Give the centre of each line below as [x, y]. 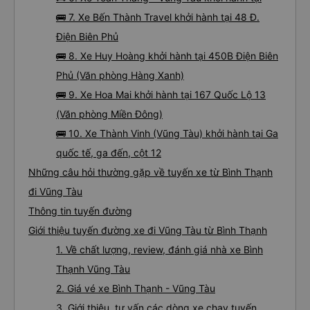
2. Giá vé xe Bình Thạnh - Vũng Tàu [136, 288]
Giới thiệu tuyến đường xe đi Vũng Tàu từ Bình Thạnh [148, 230]
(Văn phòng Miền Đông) [109, 114]
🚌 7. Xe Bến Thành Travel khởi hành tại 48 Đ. [158, 17]
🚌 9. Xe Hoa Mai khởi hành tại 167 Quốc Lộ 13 [161, 94]
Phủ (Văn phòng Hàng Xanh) [120, 75]
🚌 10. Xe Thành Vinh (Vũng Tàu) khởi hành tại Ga [167, 133]
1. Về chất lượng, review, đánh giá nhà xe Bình [159, 249]
